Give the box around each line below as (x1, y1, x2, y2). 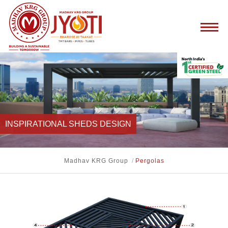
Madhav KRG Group (64, 157, 128, 164)
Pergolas (135, 157, 164, 164)
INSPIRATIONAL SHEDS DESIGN (5, 120, 131, 129)
